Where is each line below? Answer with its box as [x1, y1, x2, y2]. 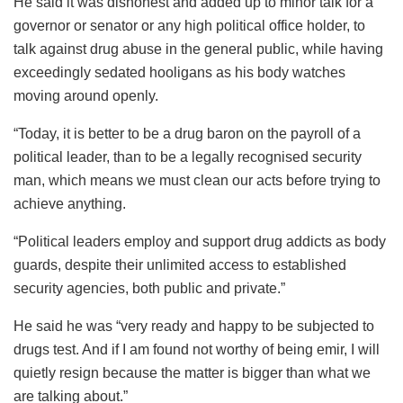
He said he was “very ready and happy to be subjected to [13, 318, 374, 335]
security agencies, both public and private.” [13, 281, 285, 297]
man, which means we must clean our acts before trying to [13, 173, 381, 189]
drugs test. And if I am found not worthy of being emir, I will [13, 342, 380, 358]
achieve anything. [13, 196, 126, 212]
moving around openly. [13, 88, 158, 104]
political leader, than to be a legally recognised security [13, 149, 362, 166]
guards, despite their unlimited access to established [13, 257, 346, 273]
